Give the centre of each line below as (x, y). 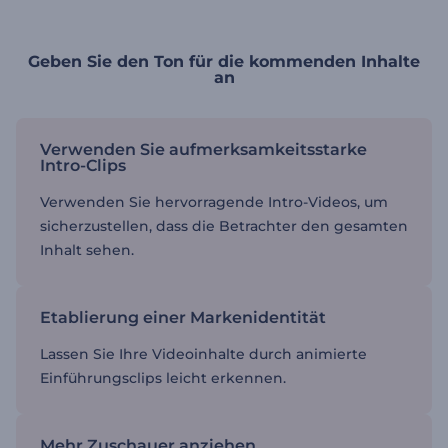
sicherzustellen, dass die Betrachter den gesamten (224, 226)
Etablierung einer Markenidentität (183, 317)
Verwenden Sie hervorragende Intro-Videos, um (214, 202)
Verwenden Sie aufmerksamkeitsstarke (203, 149)
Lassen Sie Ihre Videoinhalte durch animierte (203, 354)
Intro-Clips (83, 165)
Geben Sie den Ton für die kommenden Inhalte (224, 61)
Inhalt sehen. (87, 250)
